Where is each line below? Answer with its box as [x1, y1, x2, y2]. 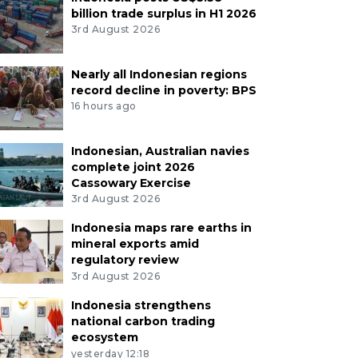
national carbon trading [70, 314, 215, 329]
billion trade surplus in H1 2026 [70, 6, 257, 21]
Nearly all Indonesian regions [70, 66, 247, 82]
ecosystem [70, 330, 138, 345]
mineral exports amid [70, 237, 199, 252]
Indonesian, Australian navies [70, 143, 249, 158]
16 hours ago [70, 100, 137, 113]
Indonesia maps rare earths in [70, 221, 252, 236]
